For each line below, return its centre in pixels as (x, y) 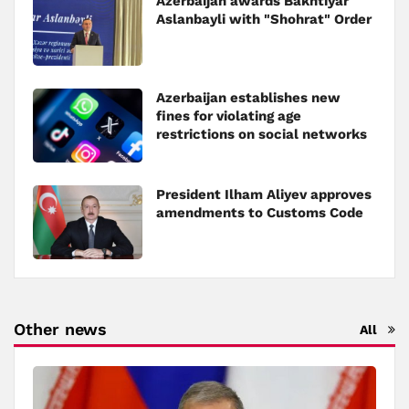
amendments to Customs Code (260, 212)
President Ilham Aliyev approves (264, 194)
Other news (61, 329)
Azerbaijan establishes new (248, 97)
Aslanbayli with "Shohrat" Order (264, 19)
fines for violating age (229, 115)
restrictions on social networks (262, 134)
